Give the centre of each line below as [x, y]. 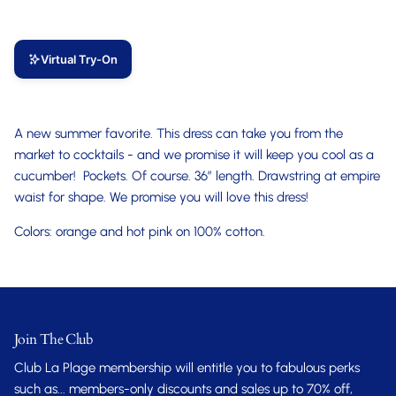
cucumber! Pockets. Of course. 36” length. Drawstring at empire [197, 176]
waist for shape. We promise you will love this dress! [161, 198]
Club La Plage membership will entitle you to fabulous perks [187, 368]
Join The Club [54, 340]
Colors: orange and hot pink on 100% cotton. [143, 232]
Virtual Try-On [79, 60]
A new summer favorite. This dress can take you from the [179, 134]
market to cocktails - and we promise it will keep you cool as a [194, 155]
